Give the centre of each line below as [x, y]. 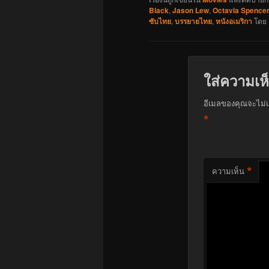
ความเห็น [228, 171]
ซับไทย [160, 21]
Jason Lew [191, 10]
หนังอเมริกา [234, 21]
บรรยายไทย [193, 21]
